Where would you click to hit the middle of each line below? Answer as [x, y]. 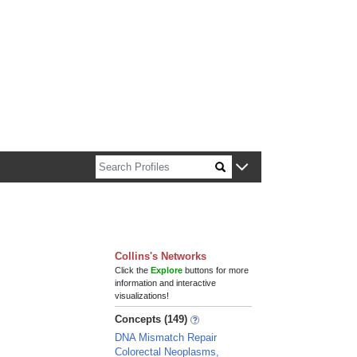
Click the [133, 270]
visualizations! [142, 296]
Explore [167, 270]
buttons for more [216, 270]
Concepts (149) [151, 319]
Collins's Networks [161, 256]
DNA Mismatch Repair [166, 337]
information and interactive [166, 283]
